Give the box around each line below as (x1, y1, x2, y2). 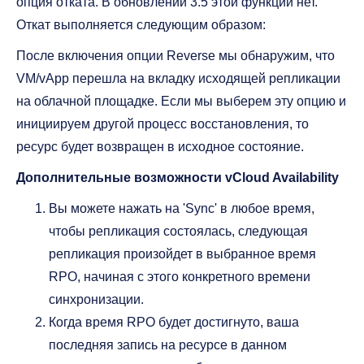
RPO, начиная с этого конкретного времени (49, 269, 310, 284)
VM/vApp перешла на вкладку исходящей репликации (16, 71, 340, 85)
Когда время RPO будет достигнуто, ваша (49, 314, 299, 329)
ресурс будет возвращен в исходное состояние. (16, 139, 304, 154)
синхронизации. (49, 292, 144, 306)
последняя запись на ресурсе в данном (49, 337, 287, 352)
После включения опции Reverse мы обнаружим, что (16, 48, 335, 63)
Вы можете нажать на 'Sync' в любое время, (49, 201, 314, 215)
